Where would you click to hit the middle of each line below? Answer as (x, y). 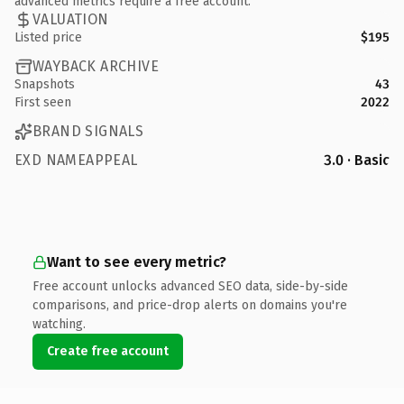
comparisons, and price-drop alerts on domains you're (190, 305)
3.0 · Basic (357, 160)
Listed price (48, 37)
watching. (59, 324)
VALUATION (71, 19)
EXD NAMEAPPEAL (76, 160)
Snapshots (45, 84)
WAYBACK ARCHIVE (96, 66)
